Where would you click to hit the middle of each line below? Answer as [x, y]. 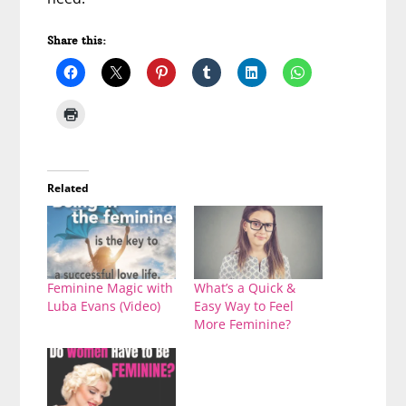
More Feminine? [242, 324]
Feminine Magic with [111, 288]
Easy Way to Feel [244, 306]
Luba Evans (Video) [104, 306]
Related [68, 188]
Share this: [77, 41]
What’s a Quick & [245, 288]
